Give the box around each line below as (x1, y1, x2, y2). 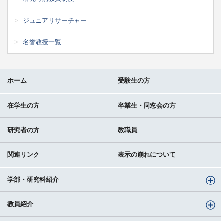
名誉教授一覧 (23, 38, 61, 46)
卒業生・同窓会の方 (118, 102, 176, 109)
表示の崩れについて (118, 151, 176, 158)
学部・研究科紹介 (7, 176, 59, 183)
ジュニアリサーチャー (23, 17, 87, 24)
